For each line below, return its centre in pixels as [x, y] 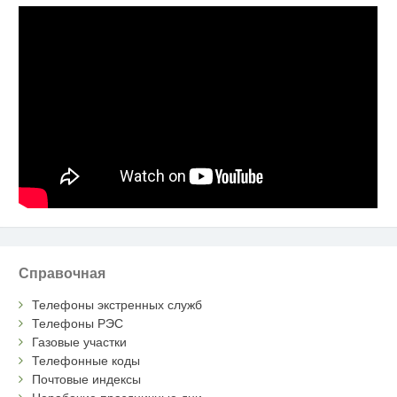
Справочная [62, 273]
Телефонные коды [86, 360]
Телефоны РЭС [78, 323]
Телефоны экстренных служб [117, 304]
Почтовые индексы [87, 379]
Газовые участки [80, 342]
